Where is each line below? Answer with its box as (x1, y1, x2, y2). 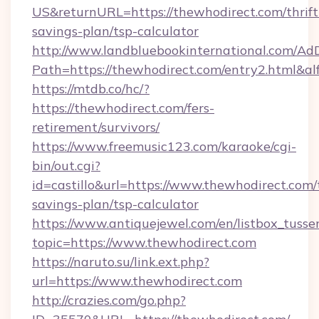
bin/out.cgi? (32, 157, 100, 174)
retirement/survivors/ (32, 119, 159, 135)
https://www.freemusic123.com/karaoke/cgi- (32, 138, 296, 155)
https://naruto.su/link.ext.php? (32, 253, 209, 270)
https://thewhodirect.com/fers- (32, 100, 214, 116)
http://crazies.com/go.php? (32, 292, 186, 308)
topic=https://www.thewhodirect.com (32, 234, 256, 251)
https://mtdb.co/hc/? (32, 80, 150, 97)
